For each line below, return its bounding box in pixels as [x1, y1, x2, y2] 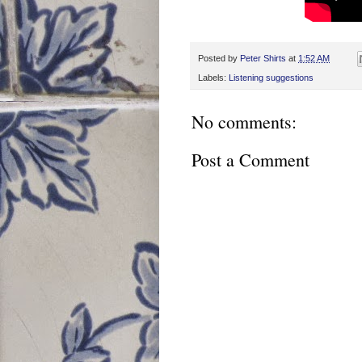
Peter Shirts [240, 53, 286, 63]
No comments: [192, 109, 297, 133]
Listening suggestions [229, 72, 314, 82]
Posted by [198, 53, 240, 63]
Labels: [198, 72, 229, 82]
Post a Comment [192, 147, 309, 171]
